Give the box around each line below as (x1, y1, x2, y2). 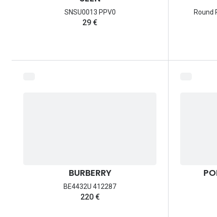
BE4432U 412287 (63, 183, 116, 191)
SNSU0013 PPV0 (64, 8, 116, 16)
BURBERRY (68, 167, 111, 179)
